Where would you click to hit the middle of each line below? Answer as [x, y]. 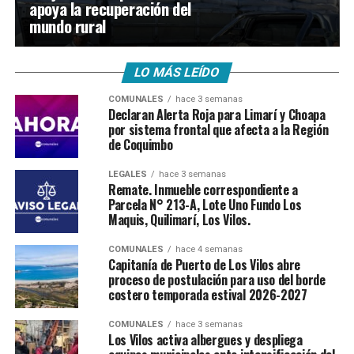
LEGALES [127, 174]
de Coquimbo [140, 145]
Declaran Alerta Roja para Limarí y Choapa [217, 115]
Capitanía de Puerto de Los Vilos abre [204, 265]
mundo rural [68, 26]
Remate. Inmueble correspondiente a [203, 190]
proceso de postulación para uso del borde [217, 280]
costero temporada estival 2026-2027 [207, 295]
